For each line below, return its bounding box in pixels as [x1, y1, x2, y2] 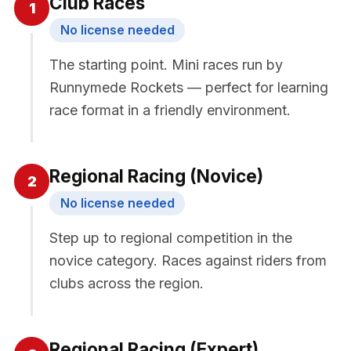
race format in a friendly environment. [49, 101, 291, 118]
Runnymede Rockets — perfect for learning [49, 78, 328, 96]
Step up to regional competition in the [49, 229, 292, 246]
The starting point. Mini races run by [49, 56, 283, 73]
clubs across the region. [49, 274, 204, 291]
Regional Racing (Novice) [49, 165, 263, 186]
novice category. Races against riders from [49, 251, 327, 269]
